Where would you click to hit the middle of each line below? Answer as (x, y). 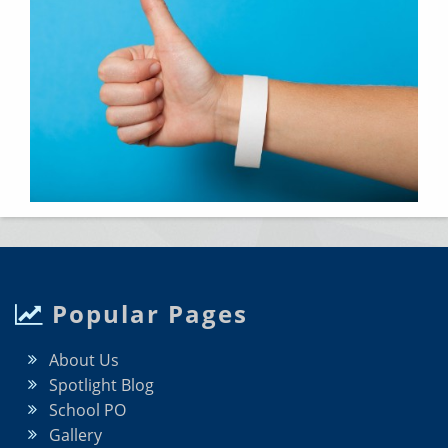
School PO (88, 410)
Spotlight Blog (102, 385)
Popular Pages (146, 314)
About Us (84, 360)
